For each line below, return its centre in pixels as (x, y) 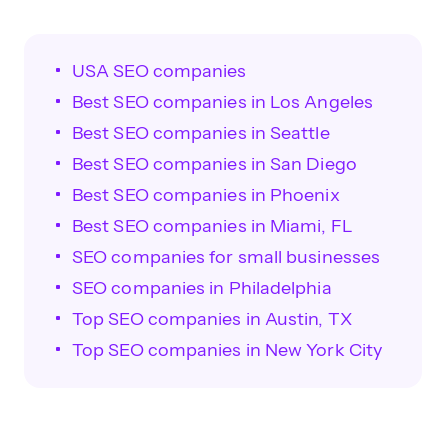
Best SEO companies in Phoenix (206, 195)
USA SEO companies (159, 71)
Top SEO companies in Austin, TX (212, 319)
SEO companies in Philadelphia (202, 288)
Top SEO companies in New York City (227, 350)
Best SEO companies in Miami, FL (212, 226)
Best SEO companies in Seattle (201, 133)
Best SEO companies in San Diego (214, 164)
